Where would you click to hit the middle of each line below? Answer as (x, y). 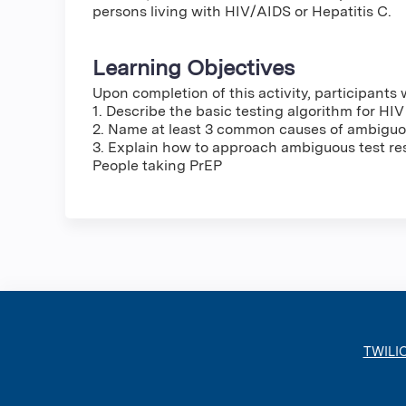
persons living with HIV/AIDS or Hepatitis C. (242, 12)
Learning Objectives (193, 68)
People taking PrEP (157, 166)
